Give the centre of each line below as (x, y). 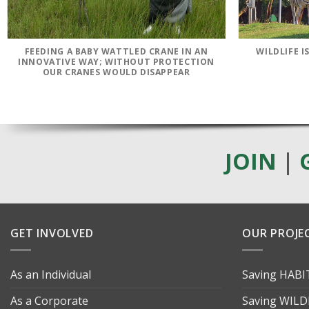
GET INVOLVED (52, 233)
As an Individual (51, 275)
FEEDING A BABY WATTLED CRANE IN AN (116, 51)
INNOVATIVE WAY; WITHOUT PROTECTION (116, 62)
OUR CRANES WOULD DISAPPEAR (116, 72)
